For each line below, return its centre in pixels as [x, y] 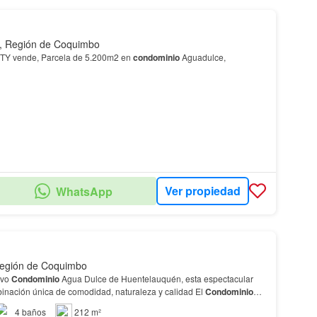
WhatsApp [84, 191]
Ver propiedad [202, 191]
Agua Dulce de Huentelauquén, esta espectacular [156, 278]
